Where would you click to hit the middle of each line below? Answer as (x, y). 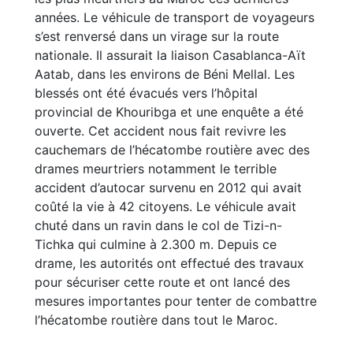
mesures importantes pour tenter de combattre (176, 301)
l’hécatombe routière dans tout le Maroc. (156, 320)
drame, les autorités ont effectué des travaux (169, 264)
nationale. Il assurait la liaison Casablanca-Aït (170, 56)
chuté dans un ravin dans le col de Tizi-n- (158, 226)
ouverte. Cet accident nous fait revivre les (160, 131)
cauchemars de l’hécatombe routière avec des (172, 150)
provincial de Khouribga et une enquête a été (169, 112)
